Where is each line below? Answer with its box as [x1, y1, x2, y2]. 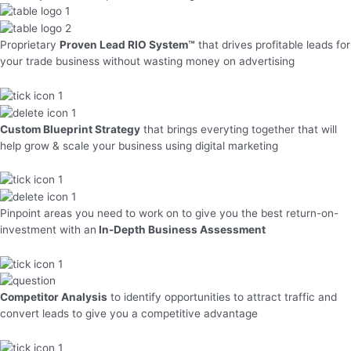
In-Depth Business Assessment [96, 223, 266, 236]
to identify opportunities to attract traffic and [107, 291, 337, 304]
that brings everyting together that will [140, 122, 337, 136]
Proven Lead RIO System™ [60, 38, 195, 52]
